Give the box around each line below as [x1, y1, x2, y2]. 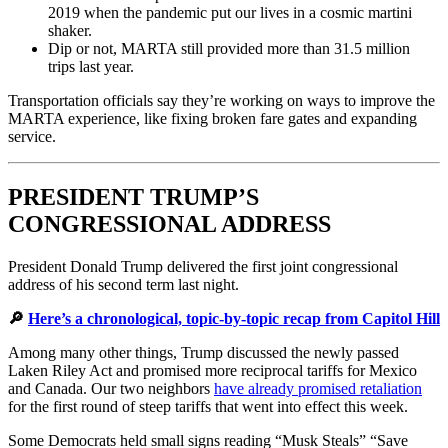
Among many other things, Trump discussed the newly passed [8, 343, 399, 361]
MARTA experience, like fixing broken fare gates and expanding [8, 109, 417, 127]
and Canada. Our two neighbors [8, 379, 214, 397]
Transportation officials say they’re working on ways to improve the [8, 91, 435, 109]
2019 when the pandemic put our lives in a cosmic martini [48, 3, 412, 21]
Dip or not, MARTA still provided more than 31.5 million [48, 39, 410, 57]
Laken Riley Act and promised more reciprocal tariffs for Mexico [8, 361, 417, 379]
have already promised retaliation [214, 379, 422, 397]
